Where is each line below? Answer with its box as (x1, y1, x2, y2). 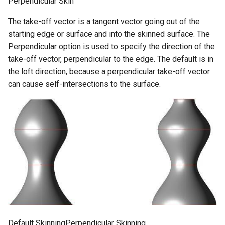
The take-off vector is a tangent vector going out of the (8, 16, 200, 26)
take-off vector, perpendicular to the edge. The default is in (8, 54, 213, 64)
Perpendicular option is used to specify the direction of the (8, 41, 215, 51)
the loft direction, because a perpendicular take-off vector (8, 66, 210, 76)
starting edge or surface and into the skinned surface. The (8, 29, 210, 39)
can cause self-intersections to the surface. (8, 79, 161, 89)
